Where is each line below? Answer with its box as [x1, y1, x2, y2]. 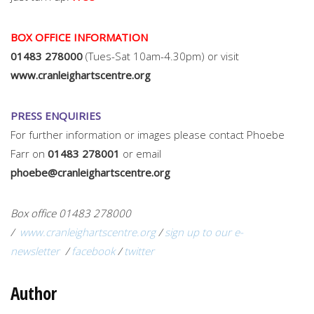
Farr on [11, 146, 48, 161]
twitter [124, 243, 154, 258]
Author [11, 280, 57, 305]
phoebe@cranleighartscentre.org [11, 165, 170, 179]
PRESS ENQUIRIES [11, 108, 101, 123]
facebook [71, 243, 115, 258]
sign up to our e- [165, 224, 243, 239]
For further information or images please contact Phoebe [11, 127, 285, 142]
